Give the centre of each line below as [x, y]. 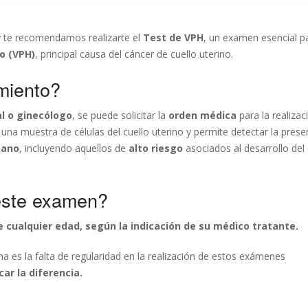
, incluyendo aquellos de [74, 148]
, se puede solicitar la [120, 115]
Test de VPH [173, 37]
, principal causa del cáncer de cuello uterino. [134, 54]
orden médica [202, 115]
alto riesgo [156, 148]
